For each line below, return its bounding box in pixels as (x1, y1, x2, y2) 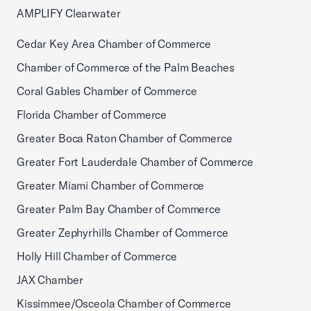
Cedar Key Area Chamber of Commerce (17, 37, 212, 51)
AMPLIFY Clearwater (17, 6, 121, 20)
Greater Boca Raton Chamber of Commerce (17, 131, 233, 145)
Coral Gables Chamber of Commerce (17, 84, 197, 98)
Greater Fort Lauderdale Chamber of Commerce (17, 155, 253, 169)
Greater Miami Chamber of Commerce (17, 178, 205, 192)
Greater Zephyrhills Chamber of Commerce (17, 226, 228, 239)
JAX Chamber (17, 273, 83, 287)
